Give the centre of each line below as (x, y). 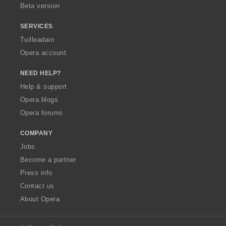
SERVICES (37, 26)
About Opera (40, 199)
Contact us (37, 186)
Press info (36, 173)
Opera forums (42, 112)
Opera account (43, 52)
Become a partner (48, 159)
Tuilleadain (37, 39)
